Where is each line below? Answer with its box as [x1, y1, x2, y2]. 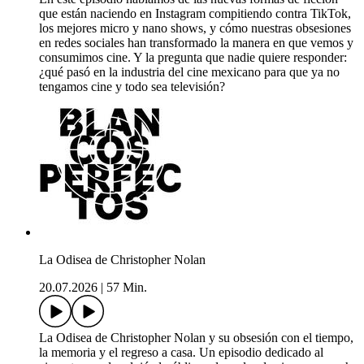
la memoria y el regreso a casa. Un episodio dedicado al [39, 345, 323, 360]
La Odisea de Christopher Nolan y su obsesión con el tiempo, [39, 331, 353, 345]
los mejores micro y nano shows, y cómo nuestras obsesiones [39, 21, 351, 36]
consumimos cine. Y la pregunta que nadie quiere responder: [39, 50, 347, 65]
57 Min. [106, 280, 147, 295]
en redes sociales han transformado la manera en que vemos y [39, 36, 353, 50]
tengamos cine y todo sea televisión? [39, 80, 225, 94]
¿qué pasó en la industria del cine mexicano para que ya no [39, 65, 340, 80]
